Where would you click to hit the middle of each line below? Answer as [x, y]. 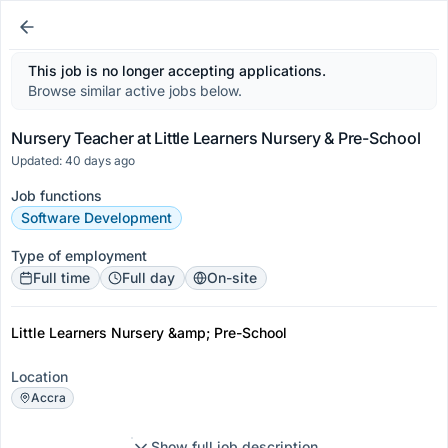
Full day [148, 277]
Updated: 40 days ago [73, 160]
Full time [61, 277]
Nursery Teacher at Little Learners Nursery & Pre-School [216, 138]
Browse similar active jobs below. [135, 90]
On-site [232, 277]
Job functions [56, 195]
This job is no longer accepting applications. [177, 70]
